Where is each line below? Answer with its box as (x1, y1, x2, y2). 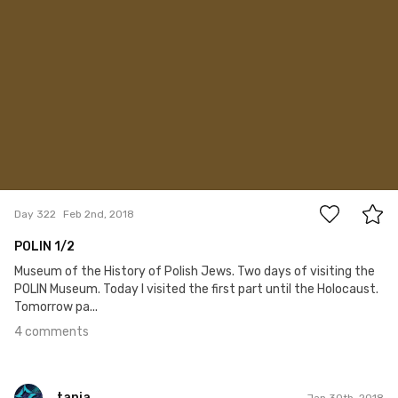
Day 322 (14, 207, 56, 220)
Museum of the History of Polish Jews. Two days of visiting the (14, 264, 375, 280)
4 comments (14, 324, 89, 340)
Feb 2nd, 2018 (63, 207, 134, 220)
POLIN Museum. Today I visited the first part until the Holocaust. (14, 282, 378, 298)
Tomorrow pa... (14, 299, 98, 315)
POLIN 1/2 (14, 239, 75, 255)
